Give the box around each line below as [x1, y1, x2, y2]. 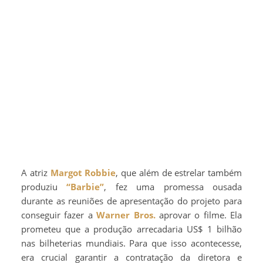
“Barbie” [66, 181, 104, 193]
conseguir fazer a [21, 209, 97, 221]
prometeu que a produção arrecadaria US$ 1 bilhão [21, 223, 242, 235]
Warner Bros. [96, 209, 156, 221]
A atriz [27, 167, 50, 179]
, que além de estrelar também [116, 167, 242, 179]
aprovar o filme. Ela [155, 209, 242, 221]
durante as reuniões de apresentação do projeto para [21, 195, 242, 207]
